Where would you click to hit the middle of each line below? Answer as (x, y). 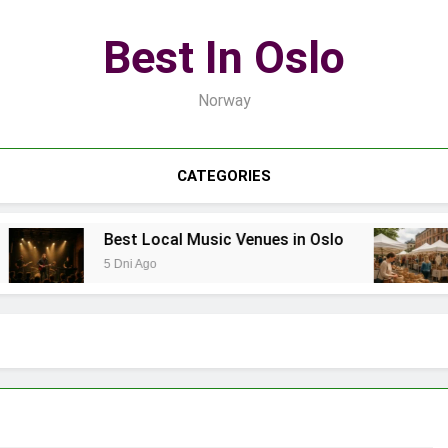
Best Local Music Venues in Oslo (171, 240)
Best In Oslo (224, 57)
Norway (224, 100)
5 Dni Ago (78, 264)
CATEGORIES (223, 176)
